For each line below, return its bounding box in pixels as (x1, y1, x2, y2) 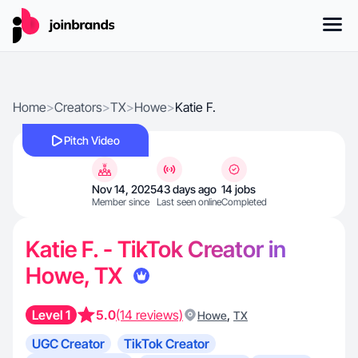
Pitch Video (64, 133, 120, 147)
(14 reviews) (116, 307, 183, 323)
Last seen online (156, 196, 221, 208)
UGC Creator (32, 336, 105, 352)
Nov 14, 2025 (91, 182, 157, 196)
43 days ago (156, 182, 217, 196)
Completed (221, 196, 267, 208)
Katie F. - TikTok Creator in (26, 236, 286, 263)
